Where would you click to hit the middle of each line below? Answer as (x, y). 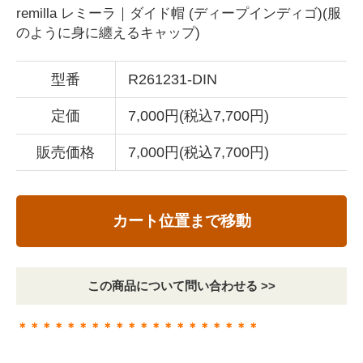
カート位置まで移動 (181, 221)
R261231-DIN (173, 80)
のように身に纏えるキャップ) (108, 33)
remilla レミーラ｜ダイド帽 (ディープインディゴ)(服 (179, 13)
